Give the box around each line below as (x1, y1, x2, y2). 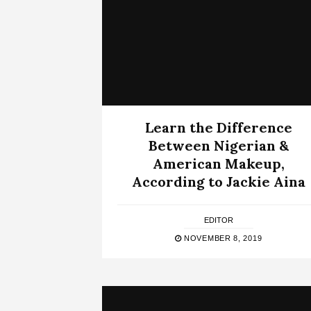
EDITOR (203, 215, 233, 224)
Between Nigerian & (148, 136, 289, 154)
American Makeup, (152, 154, 285, 172)
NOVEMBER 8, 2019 (181, 233, 262, 242)
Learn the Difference (144, 118, 292, 136)
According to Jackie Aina (131, 172, 305, 190)
